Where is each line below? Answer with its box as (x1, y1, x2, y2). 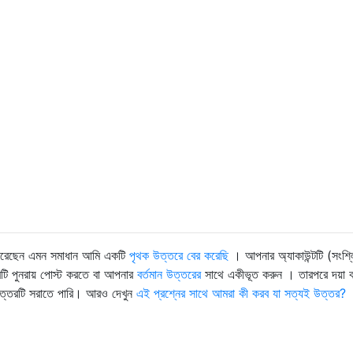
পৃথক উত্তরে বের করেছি (129, 247, 229, 263)
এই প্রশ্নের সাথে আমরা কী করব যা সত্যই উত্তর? (136, 284, 346, 301)
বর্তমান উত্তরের (137, 266, 201, 282)
